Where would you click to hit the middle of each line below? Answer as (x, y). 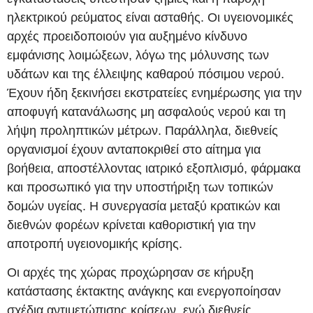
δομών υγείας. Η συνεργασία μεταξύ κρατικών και (144, 206)
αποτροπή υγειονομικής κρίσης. (95, 243)
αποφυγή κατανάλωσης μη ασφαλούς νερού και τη (146, 111)
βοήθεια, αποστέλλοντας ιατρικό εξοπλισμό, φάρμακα (154, 168)
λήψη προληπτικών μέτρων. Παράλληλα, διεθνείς (143, 130)
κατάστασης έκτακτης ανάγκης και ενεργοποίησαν (144, 292)
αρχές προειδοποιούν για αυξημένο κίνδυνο (127, 36)
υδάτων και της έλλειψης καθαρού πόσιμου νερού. (146, 74)
